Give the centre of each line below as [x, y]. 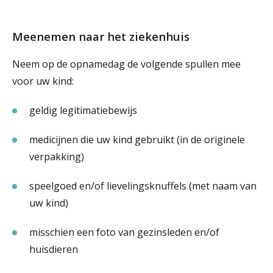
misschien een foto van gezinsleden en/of [124, 232]
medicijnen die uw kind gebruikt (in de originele [137, 140]
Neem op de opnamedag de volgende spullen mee [126, 64]
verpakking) [57, 157]
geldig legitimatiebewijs [83, 110]
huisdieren [54, 249]
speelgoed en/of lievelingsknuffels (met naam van [143, 186]
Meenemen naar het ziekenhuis [102, 36]
